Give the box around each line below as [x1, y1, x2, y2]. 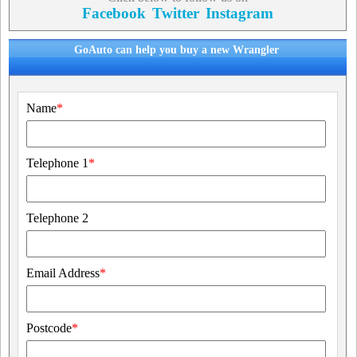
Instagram [205, 5, 273, 22]
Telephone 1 [26, 156, 88, 170]
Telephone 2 [26, 211, 88, 225]
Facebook [81, 5, 146, 22]
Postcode [26, 321, 72, 335]
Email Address [26, 266, 100, 280]
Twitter [151, 5, 199, 22]
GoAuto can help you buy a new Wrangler [74, 44, 280, 56]
